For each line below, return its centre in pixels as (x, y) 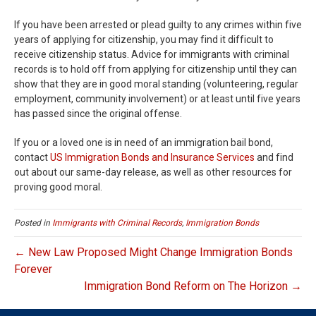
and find (274, 157)
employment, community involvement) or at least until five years (157, 99)
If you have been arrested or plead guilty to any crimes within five (158, 25)
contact (32, 157)
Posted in (33, 223)
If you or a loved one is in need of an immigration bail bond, (144, 142)
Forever (33, 269)
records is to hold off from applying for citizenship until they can (156, 69)
